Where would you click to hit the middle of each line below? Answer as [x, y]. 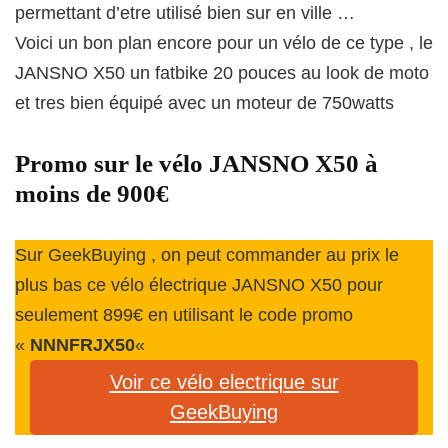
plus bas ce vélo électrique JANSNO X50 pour [199, 284]
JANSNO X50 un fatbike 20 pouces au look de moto [222, 72]
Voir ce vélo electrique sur [224, 382]
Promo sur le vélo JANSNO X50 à [196, 163]
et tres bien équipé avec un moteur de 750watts [204, 102]
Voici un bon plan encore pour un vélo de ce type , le [224, 42]
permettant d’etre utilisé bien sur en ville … [185, 12]
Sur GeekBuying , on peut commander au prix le [207, 254]
